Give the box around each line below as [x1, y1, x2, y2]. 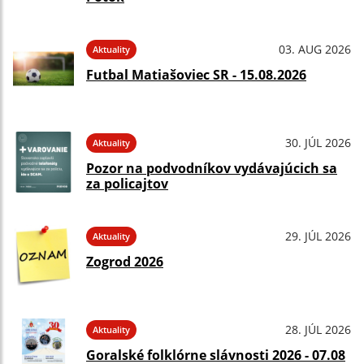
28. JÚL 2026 [285, 322, 351, 337]
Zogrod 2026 [86, 253, 163, 271]
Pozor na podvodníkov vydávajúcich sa [86, 159, 337, 177]
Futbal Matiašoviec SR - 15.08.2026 [86, 66, 306, 84]
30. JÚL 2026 [285, 135, 351, 150]
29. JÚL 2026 [285, 228, 351, 244]
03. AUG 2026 [279, 41, 351, 57]
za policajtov [86, 175, 168, 193]
